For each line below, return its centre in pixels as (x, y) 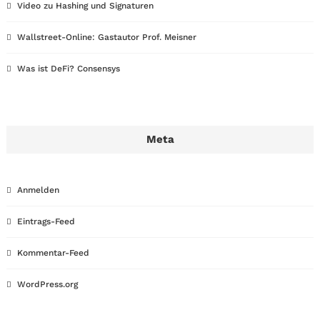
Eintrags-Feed (46, 221)
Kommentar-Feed (53, 253)
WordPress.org (47, 284)
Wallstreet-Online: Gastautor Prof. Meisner (107, 37)
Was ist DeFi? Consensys (69, 69)
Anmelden (38, 190)
